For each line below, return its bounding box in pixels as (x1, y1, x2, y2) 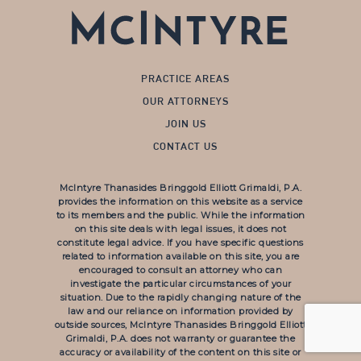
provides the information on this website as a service (58, 195, 303, 207)
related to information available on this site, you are (61, 250, 300, 262)
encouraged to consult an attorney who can (78, 263, 283, 276)
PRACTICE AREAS (141, 72, 230, 85)
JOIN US (164, 117, 206, 130)
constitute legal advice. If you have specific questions (57, 236, 304, 248)
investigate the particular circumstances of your (69, 277, 292, 289)
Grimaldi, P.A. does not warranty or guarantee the (65, 332, 296, 344)
